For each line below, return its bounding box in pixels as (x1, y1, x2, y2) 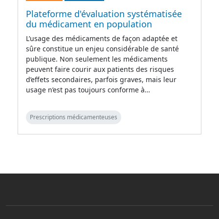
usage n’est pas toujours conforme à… (26, 85, 150, 95)
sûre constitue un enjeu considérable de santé (26, 44, 179, 54)
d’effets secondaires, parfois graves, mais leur (26, 75, 176, 85)
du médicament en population (26, 18, 152, 30)
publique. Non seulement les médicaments (26, 54, 168, 64)
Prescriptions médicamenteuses (30, 113, 117, 122)
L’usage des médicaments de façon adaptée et (26, 34, 177, 44)
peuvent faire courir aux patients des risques (26, 65, 174, 74)
